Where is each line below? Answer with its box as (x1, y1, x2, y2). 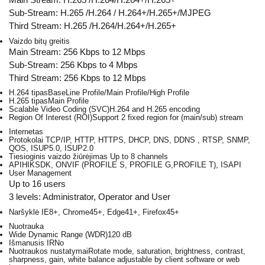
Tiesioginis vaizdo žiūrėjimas (9, 152, 108, 161)
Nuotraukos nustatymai (9, 246, 88, 256)
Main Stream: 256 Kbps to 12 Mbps (9, 46, 146, 57)
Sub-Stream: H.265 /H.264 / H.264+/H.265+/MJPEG (9, 8, 211, 18)
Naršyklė (9, 207, 39, 216)
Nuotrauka (9, 221, 44, 231)
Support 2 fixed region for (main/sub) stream (92, 113, 243, 122)
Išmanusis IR (9, 238, 54, 247)
